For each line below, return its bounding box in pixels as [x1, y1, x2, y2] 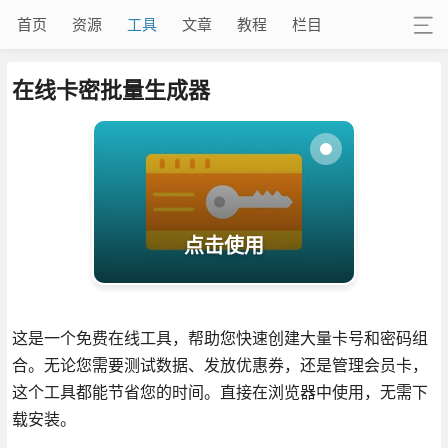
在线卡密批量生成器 [11, 76, 210, 103]
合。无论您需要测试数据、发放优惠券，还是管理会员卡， [11, 355, 428, 375]
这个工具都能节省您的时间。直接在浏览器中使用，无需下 [11, 382, 428, 402]
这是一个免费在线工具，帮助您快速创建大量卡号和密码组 [11, 328, 428, 348]
